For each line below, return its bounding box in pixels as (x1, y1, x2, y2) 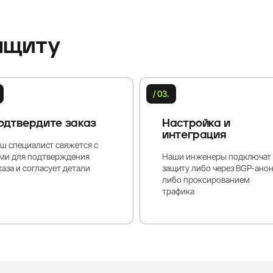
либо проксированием (162, 174, 250, 185)
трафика (162, 186, 194, 197)
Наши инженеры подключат (162, 151, 271, 162)
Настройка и (162, 118, 231, 130)
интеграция (162, 130, 226, 141)
